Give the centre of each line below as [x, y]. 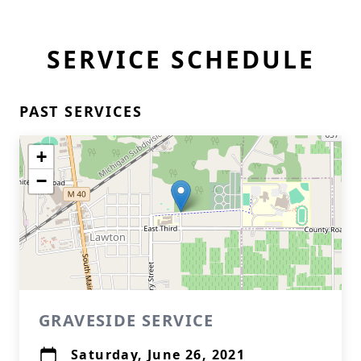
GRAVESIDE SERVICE [127, 320]
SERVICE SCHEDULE [180, 59]
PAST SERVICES [81, 111]
